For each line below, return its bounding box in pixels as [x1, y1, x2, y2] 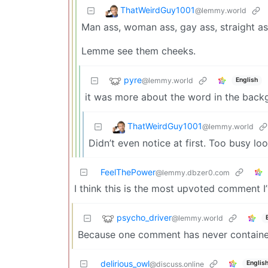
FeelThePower [100, 166, 156, 177]
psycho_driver [117, 212, 172, 223]
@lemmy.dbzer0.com [156, 167, 230, 177]
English [235, 76, 258, 84]
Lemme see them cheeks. [81, 44, 196, 57]
